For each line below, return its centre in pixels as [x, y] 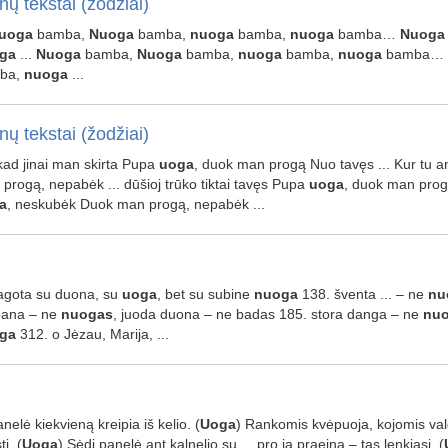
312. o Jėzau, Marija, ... [92, 334]
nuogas [86, 314]
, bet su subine [205, 294]
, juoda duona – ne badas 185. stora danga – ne [267, 314]
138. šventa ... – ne [362, 294]
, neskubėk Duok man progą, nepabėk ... [135, 204]
